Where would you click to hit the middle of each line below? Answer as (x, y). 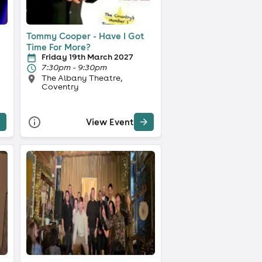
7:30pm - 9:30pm (74, 67)
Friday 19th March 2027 (87, 56)
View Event (110, 122)
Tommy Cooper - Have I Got (85, 36)
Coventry (60, 86)
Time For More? (58, 47)
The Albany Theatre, (82, 77)
